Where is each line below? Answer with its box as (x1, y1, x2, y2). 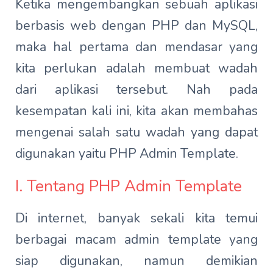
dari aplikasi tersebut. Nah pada (15, 81, 258, 98)
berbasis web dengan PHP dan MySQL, (15, 17, 258, 34)
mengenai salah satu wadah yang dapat (15, 124, 258, 141)
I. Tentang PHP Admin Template (15, 175, 242, 197)
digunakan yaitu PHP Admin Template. (15, 145, 238, 162)
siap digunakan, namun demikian (15, 252, 258, 269)
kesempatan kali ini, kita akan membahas (15, 102, 258, 119)
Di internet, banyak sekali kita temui (15, 210, 258, 227)
